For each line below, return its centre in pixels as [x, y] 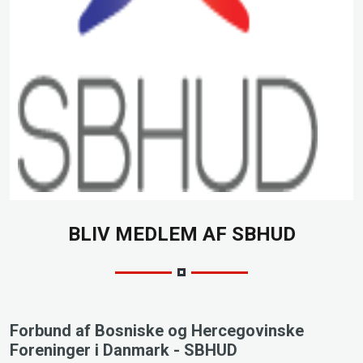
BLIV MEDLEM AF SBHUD [181, 234]
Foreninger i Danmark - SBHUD [124, 350]
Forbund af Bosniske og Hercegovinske [157, 330]
